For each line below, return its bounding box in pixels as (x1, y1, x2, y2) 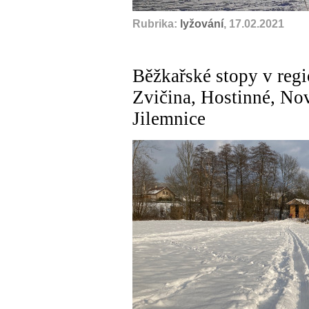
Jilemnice (132, 108, 206, 129)
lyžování (180, 18, 223, 30)
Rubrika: (132, 18, 180, 30)
